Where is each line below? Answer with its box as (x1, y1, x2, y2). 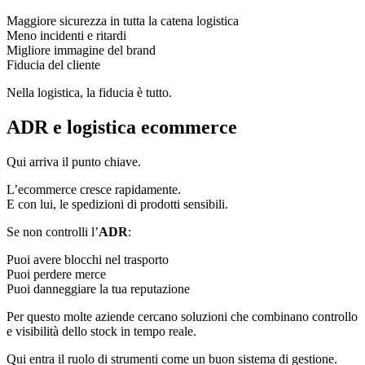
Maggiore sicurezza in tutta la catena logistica (7, 14, 239, 29)
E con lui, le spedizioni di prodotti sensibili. (7, 197, 228, 212)
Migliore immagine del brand (7, 43, 156, 58)
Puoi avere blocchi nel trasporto (7, 253, 169, 267)
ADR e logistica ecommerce (7, 117, 237, 139)
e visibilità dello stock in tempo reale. (7, 324, 196, 339)
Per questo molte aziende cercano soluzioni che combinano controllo (7, 310, 358, 324)
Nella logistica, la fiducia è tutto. (7, 86, 172, 100)
